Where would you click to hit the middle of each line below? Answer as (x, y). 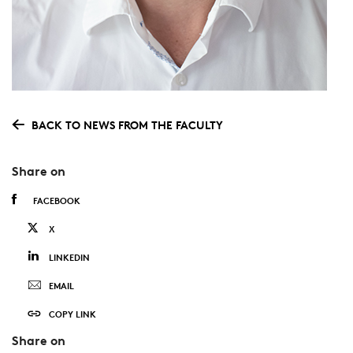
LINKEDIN (69, 258)
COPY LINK (72, 314)
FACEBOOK (56, 201)
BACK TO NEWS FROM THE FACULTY (127, 124)
